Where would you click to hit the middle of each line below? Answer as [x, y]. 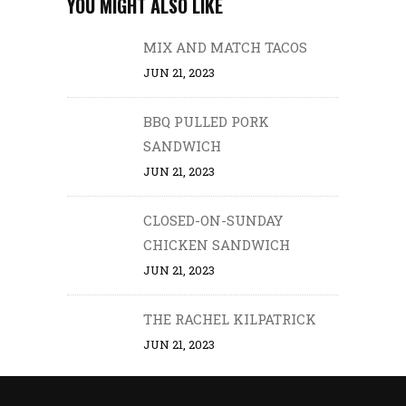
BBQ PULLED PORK [206, 122]
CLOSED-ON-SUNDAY [213, 221]
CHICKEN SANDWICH [217, 245]
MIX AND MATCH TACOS [225, 48]
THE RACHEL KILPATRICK [230, 319]
